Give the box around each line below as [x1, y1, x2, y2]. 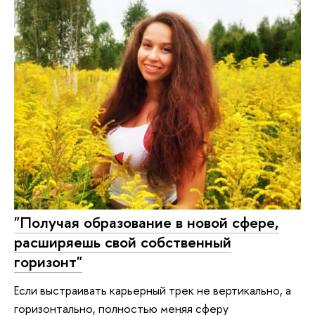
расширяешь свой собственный [14, 231, 231, 253]
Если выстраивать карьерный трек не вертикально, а [14, 281, 291, 298]
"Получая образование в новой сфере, [14, 212, 279, 233]
